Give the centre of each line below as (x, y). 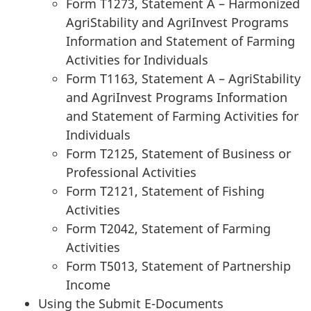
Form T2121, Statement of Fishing (165, 191)
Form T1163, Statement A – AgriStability (183, 78)
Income (88, 284)
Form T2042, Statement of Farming (168, 228)
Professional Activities (131, 172)
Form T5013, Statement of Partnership (178, 266)
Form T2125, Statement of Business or (178, 153)
